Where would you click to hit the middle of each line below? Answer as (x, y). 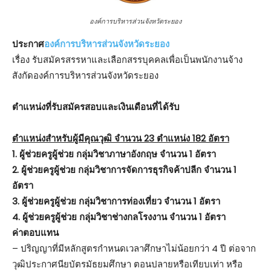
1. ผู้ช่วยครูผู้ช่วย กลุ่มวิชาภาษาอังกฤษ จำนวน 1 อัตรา (114, 154)
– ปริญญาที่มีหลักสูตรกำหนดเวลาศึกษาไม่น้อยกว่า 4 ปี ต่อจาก (134, 248)
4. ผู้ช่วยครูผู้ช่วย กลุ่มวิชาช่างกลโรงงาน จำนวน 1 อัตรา (119, 217)
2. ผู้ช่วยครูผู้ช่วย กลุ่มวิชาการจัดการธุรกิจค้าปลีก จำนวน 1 (124, 169)
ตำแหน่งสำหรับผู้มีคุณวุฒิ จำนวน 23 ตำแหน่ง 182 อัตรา (121, 138)
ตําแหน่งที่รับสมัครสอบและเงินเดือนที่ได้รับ (96, 106)
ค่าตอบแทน (35, 232)
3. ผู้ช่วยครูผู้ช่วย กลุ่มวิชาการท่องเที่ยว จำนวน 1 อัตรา (116, 201)
